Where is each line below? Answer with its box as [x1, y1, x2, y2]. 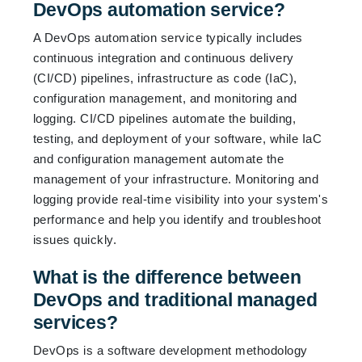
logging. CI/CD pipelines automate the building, [32, 111, 297, 125]
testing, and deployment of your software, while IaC [32, 131, 322, 145]
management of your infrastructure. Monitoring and [32, 171, 319, 186]
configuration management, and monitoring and [32, 90, 297, 105]
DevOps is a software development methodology [32, 343, 308, 357]
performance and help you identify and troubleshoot [32, 212, 322, 226]
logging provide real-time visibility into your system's [32, 192, 329, 206]
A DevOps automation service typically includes [32, 30, 303, 44]
